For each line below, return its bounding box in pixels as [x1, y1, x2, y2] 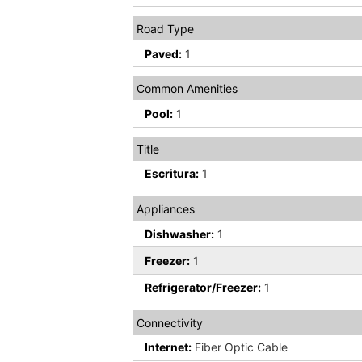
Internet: [145, 340, 192, 355]
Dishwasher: [145, 226, 215, 241]
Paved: [145, 46, 183, 61]
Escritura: [145, 166, 200, 181]
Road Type [137, 22, 195, 36]
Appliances [137, 202, 196, 217]
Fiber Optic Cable [192, 340, 288, 355]
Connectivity [137, 315, 204, 330]
